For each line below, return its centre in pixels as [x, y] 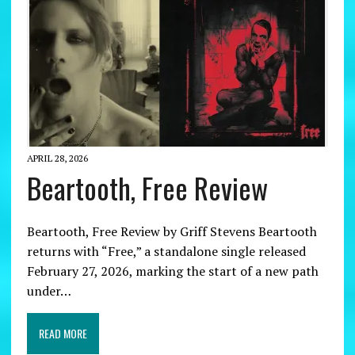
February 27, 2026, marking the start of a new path [172, 271]
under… [49, 290]
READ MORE [63, 333]
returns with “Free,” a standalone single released [166, 251]
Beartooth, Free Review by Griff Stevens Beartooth [172, 231]
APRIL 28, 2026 [57, 158]
